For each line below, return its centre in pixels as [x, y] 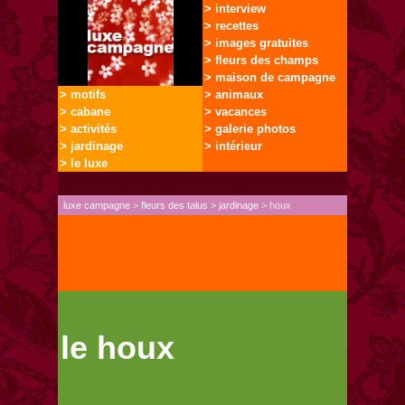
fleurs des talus [175, 205]
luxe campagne [97, 205]
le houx [118, 348]
